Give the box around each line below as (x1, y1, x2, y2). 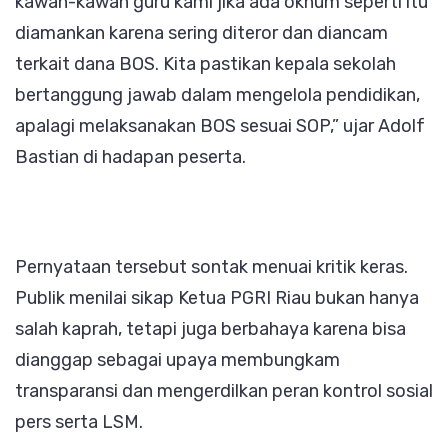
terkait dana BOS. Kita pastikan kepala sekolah (15, 53, 396, 76)
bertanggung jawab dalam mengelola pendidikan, (15, 84, 420, 107)
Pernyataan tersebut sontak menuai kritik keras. (15, 256, 408, 279)
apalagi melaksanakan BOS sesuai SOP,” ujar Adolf (15, 115, 425, 138)
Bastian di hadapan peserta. (15, 146, 246, 169)
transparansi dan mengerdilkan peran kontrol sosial (15, 380, 433, 403)
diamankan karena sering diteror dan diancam (15, 22, 388, 45)
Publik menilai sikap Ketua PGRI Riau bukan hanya (15, 287, 419, 310)
